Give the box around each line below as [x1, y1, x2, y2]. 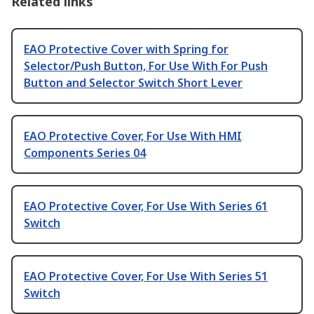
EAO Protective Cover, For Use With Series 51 [24, 268, 268, 285]
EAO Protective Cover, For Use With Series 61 [24, 198, 268, 214]
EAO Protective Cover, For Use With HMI [24, 128, 242, 144]
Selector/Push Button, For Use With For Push [24, 58, 268, 74]
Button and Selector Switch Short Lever [24, 75, 243, 91]
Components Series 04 [24, 145, 146, 161]
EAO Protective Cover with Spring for [24, 41, 228, 57]
